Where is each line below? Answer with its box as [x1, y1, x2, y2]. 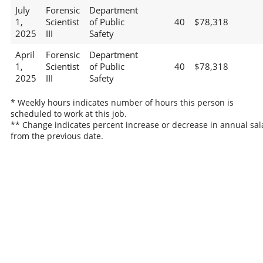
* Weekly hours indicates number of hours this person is [10, 96, 234, 108]
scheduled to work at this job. [10, 107, 127, 119]
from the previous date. [10, 130, 103, 141]
